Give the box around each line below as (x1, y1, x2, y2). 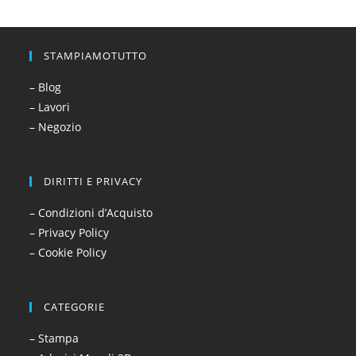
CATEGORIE (44, 300, 106, 314)
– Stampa (29, 331, 79, 346)
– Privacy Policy (29, 225, 110, 240)
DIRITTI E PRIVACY (44, 174, 143, 188)
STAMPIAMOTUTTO (44, 48, 148, 63)
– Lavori (29, 99, 71, 114)
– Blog (29, 79, 62, 95)
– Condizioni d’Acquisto (29, 205, 153, 220)
